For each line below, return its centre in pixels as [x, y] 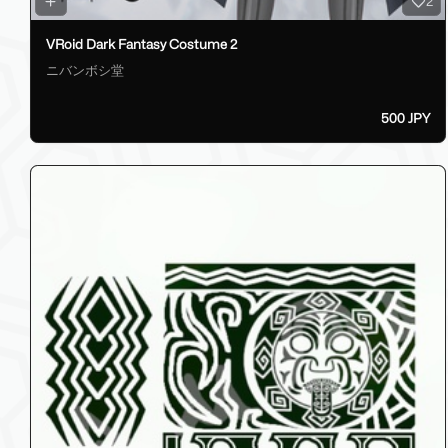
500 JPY [405, 117]
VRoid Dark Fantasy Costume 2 [141, 44]
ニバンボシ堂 [85, 69]
